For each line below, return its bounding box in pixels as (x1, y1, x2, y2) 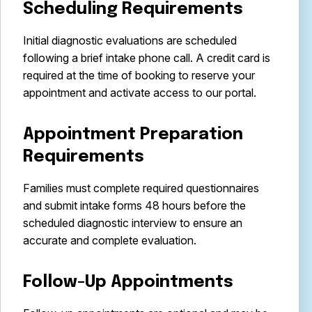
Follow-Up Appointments (23, 274, 233, 291)
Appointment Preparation (23, 126, 243, 143)
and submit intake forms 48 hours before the (23, 198, 246, 212)
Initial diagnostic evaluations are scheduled (23, 33, 237, 47)
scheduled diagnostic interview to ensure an (23, 216, 242, 230)
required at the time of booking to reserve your (23, 68, 255, 82)
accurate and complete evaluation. (23, 233, 196, 247)
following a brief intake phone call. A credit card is (23, 51, 270, 65)
